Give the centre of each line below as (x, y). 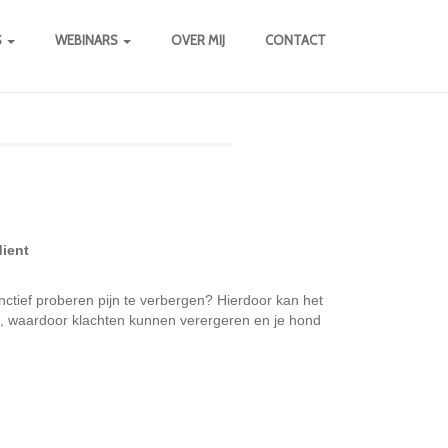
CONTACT (295, 40)
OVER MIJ (198, 40)
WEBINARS (88, 40)
